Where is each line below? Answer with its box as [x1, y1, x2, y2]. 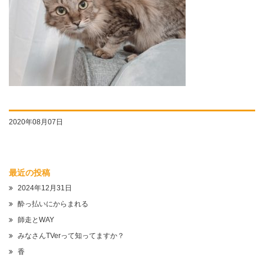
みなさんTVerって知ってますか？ [18, 232, 124, 240]
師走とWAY [18, 216, 54, 224]
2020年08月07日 [9, 118, 63, 126]
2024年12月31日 [18, 184, 72, 192]
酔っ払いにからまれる [18, 200, 88, 208]
